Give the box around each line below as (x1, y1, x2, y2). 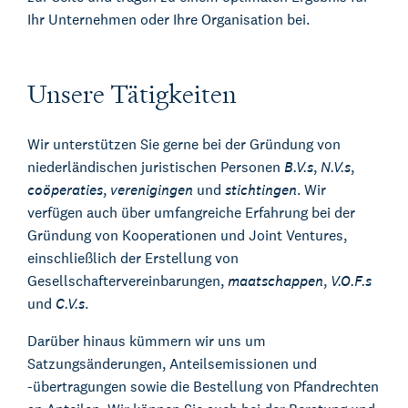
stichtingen (225, 180, 297, 200)
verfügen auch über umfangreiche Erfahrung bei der (27, 203, 355, 223)
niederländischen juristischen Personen (27, 158, 284, 178)
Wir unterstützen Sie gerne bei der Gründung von (27, 135, 341, 155)
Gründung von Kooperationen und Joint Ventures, (27, 226, 347, 246)
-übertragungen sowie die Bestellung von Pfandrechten (27, 377, 379, 397)
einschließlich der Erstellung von (27, 249, 239, 269)
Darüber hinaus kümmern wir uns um (27, 331, 266, 352)
